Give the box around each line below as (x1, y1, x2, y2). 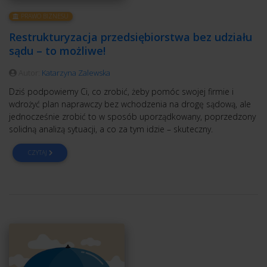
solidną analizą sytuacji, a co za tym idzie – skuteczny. (9, 123, 213, 135)
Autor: (17, 67, 42, 79)
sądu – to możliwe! (9, 44, 105, 58)
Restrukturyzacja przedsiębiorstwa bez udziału (9, 30, 252, 45)
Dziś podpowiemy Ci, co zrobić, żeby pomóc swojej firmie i (9, 86, 234, 98)
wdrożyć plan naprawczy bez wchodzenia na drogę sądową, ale (9, 98, 251, 110)
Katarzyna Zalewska (42, 67, 110, 79)
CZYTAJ (27, 148, 49, 157)
